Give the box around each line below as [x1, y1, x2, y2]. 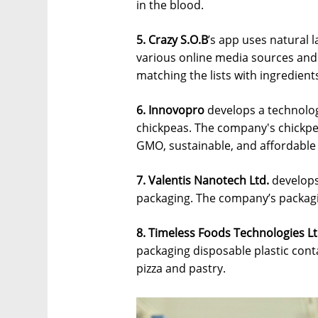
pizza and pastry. [136, 261, 226, 277]
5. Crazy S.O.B [136, 32, 208, 48]
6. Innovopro [136, 102, 204, 119]
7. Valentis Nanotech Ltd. [136, 172, 269, 189]
